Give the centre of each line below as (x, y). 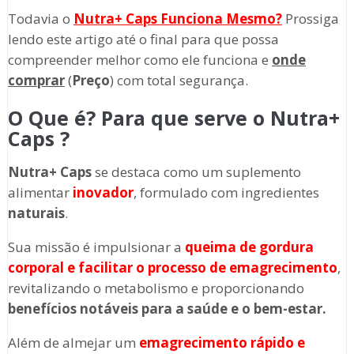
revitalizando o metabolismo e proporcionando (156, 288)
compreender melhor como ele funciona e (139, 60)
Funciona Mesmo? (219, 19)
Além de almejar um (73, 343)
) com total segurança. (179, 81)
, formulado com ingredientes (226, 193)
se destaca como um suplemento (196, 172)
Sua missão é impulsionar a (96, 247)
